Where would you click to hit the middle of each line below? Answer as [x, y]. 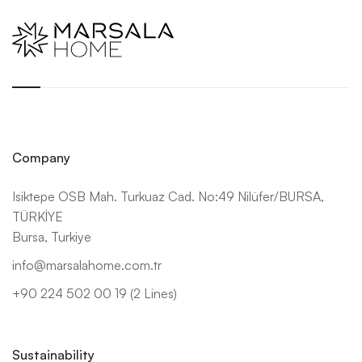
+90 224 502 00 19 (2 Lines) [95, 293]
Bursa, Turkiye [52, 236]
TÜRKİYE [38, 216]
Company [41, 157]
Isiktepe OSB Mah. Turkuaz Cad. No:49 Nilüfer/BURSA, [168, 196]
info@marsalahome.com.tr [87, 265]
